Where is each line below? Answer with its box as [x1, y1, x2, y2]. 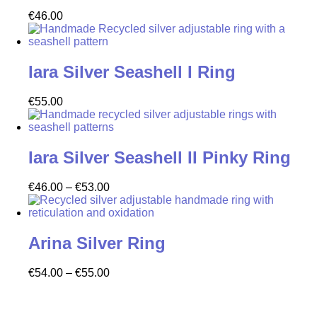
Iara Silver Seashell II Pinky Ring [28, 147, 291, 167]
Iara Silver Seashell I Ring [28, 62, 236, 82]
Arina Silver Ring [28, 233, 166, 253]
